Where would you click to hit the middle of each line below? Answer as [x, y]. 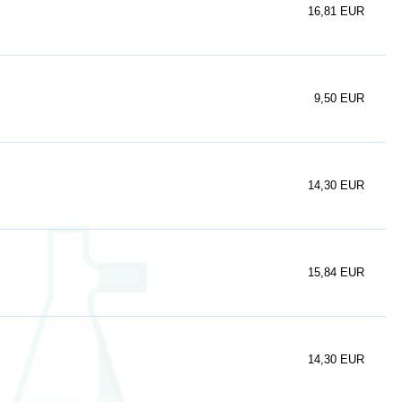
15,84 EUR [336, 272]
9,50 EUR [339, 98]
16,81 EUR [336, 11]
